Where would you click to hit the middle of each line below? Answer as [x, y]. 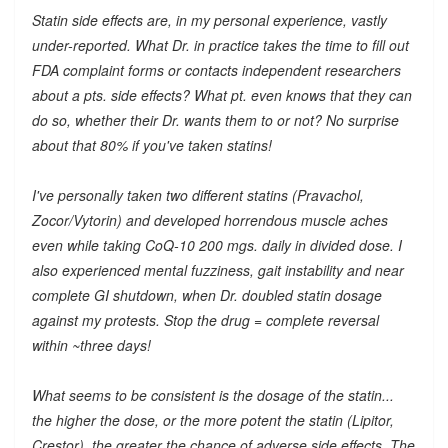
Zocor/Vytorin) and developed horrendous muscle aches [209, 219]
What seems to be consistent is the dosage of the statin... [212, 394]
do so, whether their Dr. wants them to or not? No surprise [215, 119]
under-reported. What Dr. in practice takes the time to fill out [220, 44]
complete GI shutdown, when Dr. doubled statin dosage [206, 294]
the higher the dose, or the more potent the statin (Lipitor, [212, 419]
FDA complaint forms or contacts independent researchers [216, 69]
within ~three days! [91, 344]
